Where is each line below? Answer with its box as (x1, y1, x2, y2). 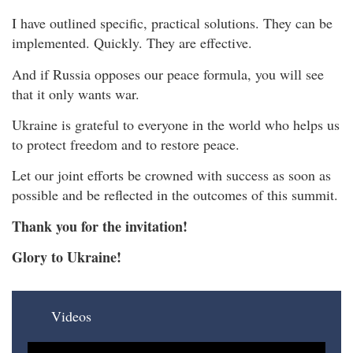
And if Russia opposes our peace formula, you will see (12, 64, 324, 84)
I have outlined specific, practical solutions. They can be (12, 13, 333, 33)
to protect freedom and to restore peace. (12, 135, 240, 154)
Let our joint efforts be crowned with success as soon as (12, 165, 331, 185)
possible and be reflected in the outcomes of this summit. (12, 185, 338, 205)
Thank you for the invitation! (12, 215, 188, 236)
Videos (51, 306, 91, 325)
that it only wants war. (12, 84, 139, 103)
